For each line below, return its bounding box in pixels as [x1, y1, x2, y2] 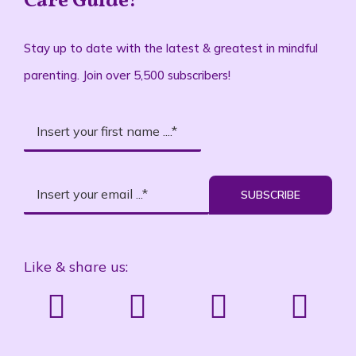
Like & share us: [23, 257, 128, 276]
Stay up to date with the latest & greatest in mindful [23, 41, 318, 56]
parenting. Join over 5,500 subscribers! [23, 68, 230, 83]
